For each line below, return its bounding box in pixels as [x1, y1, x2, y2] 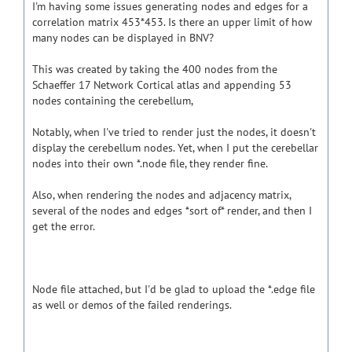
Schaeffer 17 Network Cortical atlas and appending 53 [32, 78, 291, 92]
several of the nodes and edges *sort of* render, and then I [32, 203, 312, 218]
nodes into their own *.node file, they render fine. [32, 156, 268, 170]
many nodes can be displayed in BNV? [32, 31, 214, 45]
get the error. [32, 219, 95, 233]
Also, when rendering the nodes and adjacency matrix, [32, 188, 291, 202]
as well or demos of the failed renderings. [32, 298, 232, 312]
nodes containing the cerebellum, [32, 93, 196, 108]
